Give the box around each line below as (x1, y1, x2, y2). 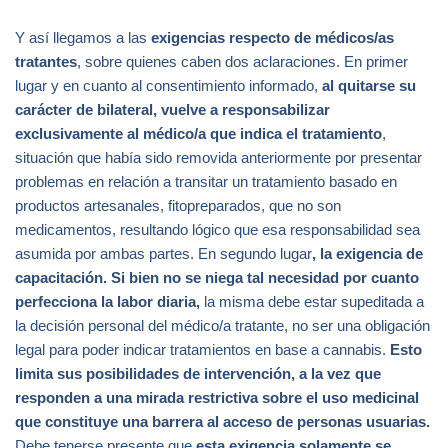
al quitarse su (322, 77, 416, 95)
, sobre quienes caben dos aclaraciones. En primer (77, 53, 408, 71)
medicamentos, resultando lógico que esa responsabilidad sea (15, 221, 420, 239)
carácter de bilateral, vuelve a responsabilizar (15, 101, 330, 119)
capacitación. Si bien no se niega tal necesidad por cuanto (15, 269, 419, 287)
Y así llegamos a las (15, 29, 151, 47)
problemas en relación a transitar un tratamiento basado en (15, 173, 397, 191)
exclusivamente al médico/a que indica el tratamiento (15, 125, 382, 143)
